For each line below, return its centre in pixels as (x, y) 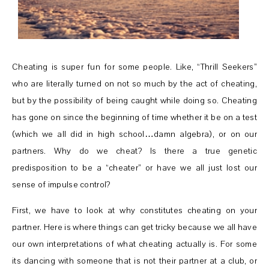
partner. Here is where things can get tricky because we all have (134, 227)
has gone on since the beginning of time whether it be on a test (134, 117)
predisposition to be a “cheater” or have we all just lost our (134, 168)
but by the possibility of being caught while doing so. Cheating (134, 100)
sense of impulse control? (62, 184)
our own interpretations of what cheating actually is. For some (134, 244)
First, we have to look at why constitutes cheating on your (134, 210)
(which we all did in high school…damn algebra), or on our (134, 134)
